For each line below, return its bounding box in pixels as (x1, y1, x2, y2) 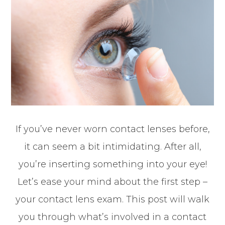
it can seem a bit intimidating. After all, (24, 141, 201, 152)
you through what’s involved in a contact (19, 211, 206, 222)
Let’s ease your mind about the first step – (18, 176, 207, 187)
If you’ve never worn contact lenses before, (15, 123, 210, 135)
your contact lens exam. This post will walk (16, 193, 209, 205)
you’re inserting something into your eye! (18, 158, 207, 170)
